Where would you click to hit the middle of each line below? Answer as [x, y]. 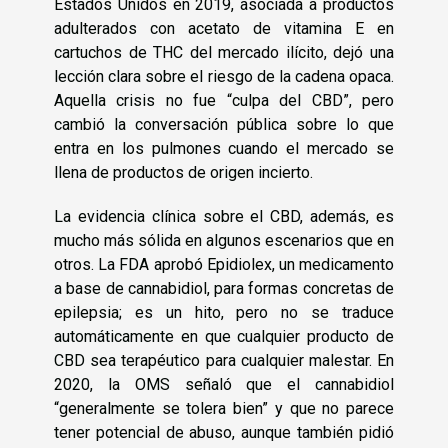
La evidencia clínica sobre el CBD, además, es [224, 217]
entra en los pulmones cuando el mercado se [224, 149]
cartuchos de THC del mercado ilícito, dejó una [224, 53]
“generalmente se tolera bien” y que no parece [224, 409]
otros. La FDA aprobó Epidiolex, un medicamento [224, 265]
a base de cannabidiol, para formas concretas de [224, 289]
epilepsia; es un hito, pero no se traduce [224, 313]
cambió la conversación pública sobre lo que [224, 125]
